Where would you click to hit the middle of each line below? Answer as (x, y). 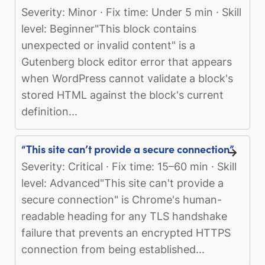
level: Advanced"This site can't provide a (122, 183)
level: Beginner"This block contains (109, 28)
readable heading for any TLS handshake (124, 216)
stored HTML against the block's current (122, 95)
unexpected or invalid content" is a (108, 45)
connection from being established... (113, 249)
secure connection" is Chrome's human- (122, 199)
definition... (49, 111)
